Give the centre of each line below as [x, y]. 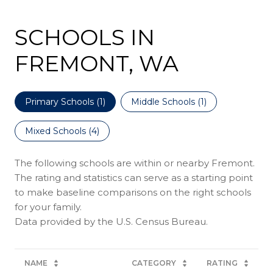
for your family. [48, 207]
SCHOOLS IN [85, 37]
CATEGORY [154, 263]
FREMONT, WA [97, 64]
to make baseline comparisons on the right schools [133, 193]
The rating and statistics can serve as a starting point [134, 178]
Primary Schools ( [62, 102]
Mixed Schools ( [58, 131]
